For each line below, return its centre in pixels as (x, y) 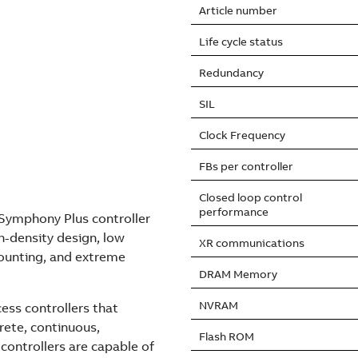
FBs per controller (246, 166)
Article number (238, 10)
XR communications (252, 243)
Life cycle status (241, 42)
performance (234, 212)
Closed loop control (251, 197)
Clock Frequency (242, 135)
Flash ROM (227, 336)
